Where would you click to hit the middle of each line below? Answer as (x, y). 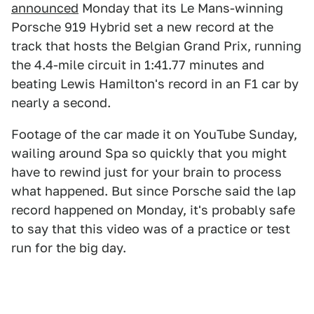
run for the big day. (69, 248)
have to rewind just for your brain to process (146, 172)
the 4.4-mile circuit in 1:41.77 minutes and (138, 65)
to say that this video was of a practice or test (151, 229)
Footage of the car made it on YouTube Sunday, (154, 134)
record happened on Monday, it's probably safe (153, 210)
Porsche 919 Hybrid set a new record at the (142, 27)
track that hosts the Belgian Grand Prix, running (156, 46)
